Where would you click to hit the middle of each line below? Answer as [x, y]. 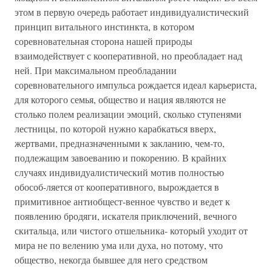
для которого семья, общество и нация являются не [120, 99]
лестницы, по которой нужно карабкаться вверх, [115, 128]
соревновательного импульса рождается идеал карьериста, [136, 85]
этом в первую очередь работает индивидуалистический [132, 12]
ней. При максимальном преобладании [96, 70]
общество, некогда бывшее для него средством [111, 260]
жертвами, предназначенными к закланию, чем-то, [120, 143]
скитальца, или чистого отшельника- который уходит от [131, 230]
